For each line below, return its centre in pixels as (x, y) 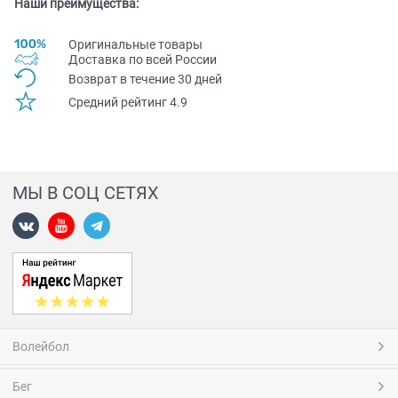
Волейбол (41, 346)
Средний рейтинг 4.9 (128, 103)
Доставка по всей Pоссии (143, 60)
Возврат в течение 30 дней (145, 79)
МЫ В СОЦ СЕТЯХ (86, 193)
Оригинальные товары (135, 44)
